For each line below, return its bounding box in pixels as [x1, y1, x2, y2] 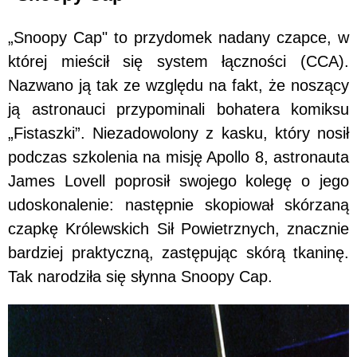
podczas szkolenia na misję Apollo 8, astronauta [8, 147, 349, 166]
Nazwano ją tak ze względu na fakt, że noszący [8, 76, 349, 94]
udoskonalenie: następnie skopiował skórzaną [8, 195, 349, 214]
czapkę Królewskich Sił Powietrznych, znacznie [8, 219, 349, 237]
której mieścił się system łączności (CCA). [8, 52, 349, 70]
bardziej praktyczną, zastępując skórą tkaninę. [8, 243, 349, 261]
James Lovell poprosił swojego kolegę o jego [8, 171, 349, 190]
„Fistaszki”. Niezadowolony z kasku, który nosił [8, 124, 349, 142]
